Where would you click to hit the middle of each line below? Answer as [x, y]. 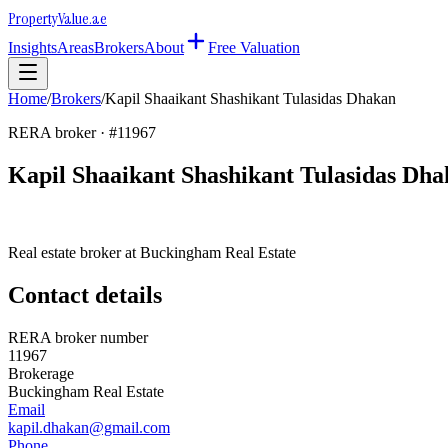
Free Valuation [254, 47]
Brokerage [41, 373]
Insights [32, 47]
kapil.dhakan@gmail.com [89, 427]
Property [33, 18]
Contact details [85, 294]
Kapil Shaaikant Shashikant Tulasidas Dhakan [250, 98]
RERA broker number [78, 337]
